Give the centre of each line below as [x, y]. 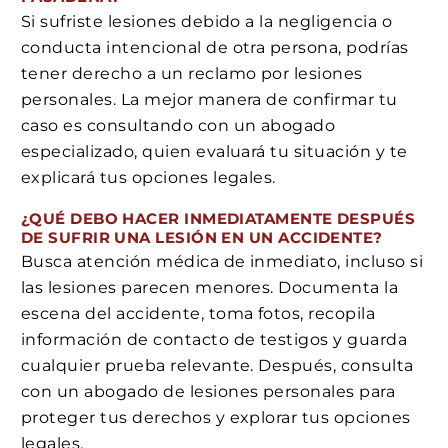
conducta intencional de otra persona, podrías [215, 47]
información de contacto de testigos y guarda [214, 340]
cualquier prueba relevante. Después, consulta [217, 366]
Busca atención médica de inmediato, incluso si [222, 262]
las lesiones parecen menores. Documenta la [210, 288]
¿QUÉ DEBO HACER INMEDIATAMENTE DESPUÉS [218, 218]
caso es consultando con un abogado [178, 125]
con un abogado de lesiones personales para [208, 392]
